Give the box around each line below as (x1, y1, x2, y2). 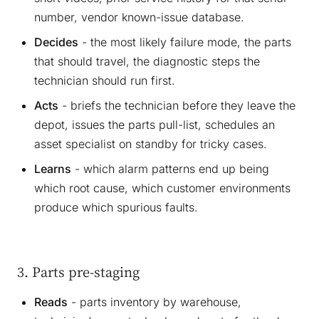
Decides (34, 35, 78, 50)
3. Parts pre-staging (17, 263, 140, 281)
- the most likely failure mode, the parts (78, 35, 291, 50)
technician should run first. (34, 73, 175, 88)
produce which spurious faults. (34, 200, 198, 215)
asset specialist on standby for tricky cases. (34, 137, 267, 152)
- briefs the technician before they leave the (58, 98, 296, 113)
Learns (34, 162, 71, 177)
